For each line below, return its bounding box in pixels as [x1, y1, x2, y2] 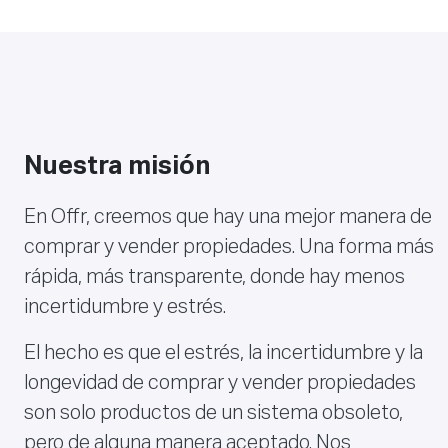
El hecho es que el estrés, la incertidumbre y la [24, 343, 423, 363]
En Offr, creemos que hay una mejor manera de [24, 207, 432, 227]
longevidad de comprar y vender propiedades [24, 373, 416, 393]
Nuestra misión [24, 154, 210, 180]
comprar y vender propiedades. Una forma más [24, 237, 434, 257]
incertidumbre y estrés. [24, 297, 226, 317]
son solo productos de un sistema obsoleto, [24, 403, 403, 423]
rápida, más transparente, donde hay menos [24, 267, 405, 287]
